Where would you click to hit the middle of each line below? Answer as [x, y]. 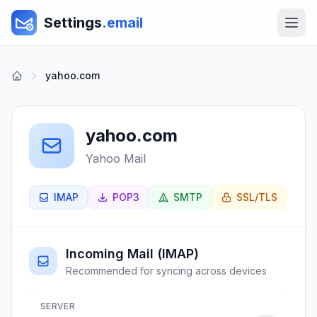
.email [122, 23]
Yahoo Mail [116, 158]
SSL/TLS [257, 197]
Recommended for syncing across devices [166, 271]
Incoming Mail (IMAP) [132, 254]
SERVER [58, 306]
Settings [73, 23]
